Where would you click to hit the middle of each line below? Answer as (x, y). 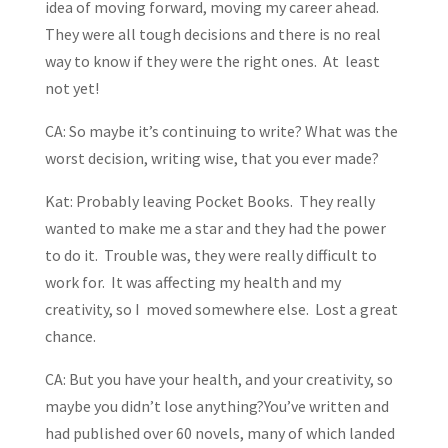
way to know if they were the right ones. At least (212, 61)
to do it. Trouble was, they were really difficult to (210, 255)
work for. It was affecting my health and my (192, 282)
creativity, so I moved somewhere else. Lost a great (221, 309)
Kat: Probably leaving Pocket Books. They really (209, 201)
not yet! (71, 88)
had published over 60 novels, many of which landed (219, 433)
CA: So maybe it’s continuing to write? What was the (221, 131)
